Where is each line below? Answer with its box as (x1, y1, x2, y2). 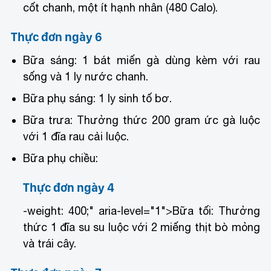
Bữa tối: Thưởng (172, 204, 260, 217)
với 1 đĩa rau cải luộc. (23, 129, 129, 143)
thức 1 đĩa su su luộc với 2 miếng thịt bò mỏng (23, 220, 260, 233)
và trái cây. (23, 237, 77, 250)
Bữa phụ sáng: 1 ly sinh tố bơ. (23, 91, 172, 105)
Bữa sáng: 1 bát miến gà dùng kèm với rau (23, 53, 260, 67)
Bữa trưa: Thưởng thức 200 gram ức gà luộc (23, 113, 260, 126)
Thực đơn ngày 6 (11, 29, 103, 44)
